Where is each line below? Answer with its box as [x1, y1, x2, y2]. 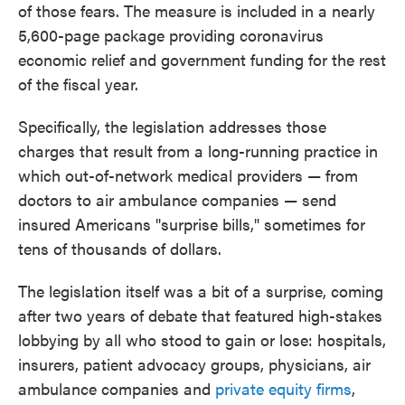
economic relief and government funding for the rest [18, 48, 386, 71]
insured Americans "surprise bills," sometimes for [18, 212, 365, 235]
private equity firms [215, 377, 352, 400]
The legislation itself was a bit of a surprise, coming [18, 279, 383, 302]
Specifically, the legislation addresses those [18, 115, 326, 137]
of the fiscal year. [18, 72, 138, 95]
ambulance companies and [18, 377, 215, 400]
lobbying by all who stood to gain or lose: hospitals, [18, 328, 386, 351]
